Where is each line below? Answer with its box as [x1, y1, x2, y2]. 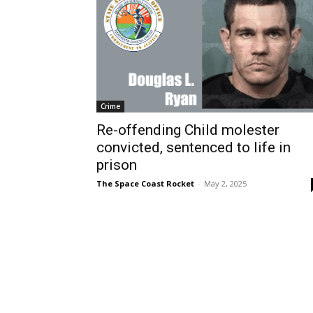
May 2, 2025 [204, 177, 247, 189]
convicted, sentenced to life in [96, 138, 291, 156]
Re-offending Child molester [96, 121, 279, 138]
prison [96, 156, 137, 173]
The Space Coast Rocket [96, 177, 194, 189]
